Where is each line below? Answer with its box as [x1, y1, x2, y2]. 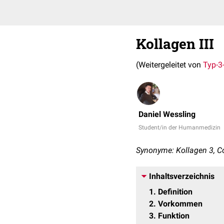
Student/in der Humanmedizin [138, 124, 220, 131]
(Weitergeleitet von [136, 60, 203, 69]
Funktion [158, 211, 189, 220]
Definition [158, 187, 192, 196]
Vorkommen [158, 199, 202, 208]
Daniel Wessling [138, 109, 195, 119]
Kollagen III [136, 34, 214, 53]
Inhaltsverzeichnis [149, 171, 214, 181]
